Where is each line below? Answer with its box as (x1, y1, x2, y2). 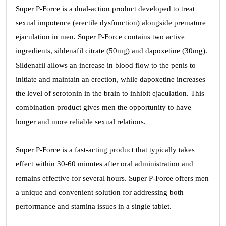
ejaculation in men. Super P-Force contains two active (16, 33, 185, 41)
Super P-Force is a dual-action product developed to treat (16, 5, 195, 13)
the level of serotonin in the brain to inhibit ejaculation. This (16, 89, 204, 97)
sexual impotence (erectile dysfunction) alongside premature (16, 19, 206, 27)
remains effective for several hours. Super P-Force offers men (16, 174, 209, 182)
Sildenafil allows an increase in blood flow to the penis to (16, 61, 196, 69)
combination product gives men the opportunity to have (16, 103, 191, 111)
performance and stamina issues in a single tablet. (16, 202, 172, 210)
